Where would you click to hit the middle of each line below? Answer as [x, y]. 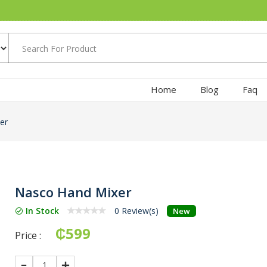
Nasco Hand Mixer [74, 192]
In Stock [41, 210]
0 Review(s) [137, 210]
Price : [28, 235]
